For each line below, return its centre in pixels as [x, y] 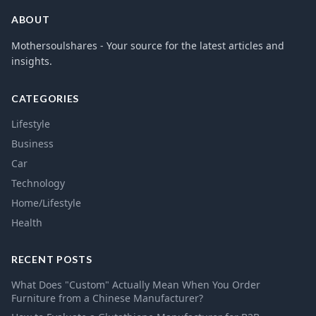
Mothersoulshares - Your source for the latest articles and [148, 45]
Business [32, 144]
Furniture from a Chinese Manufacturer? [107, 298]
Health [27, 223]
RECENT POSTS [52, 259]
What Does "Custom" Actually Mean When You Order [136, 285]
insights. [32, 61]
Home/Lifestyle [46, 203]
